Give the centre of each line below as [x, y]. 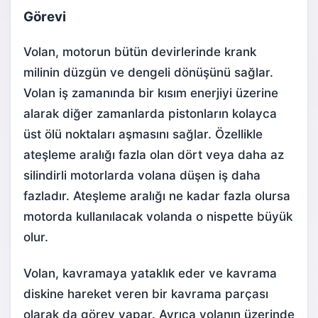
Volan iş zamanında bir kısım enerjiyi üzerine [151, 93]
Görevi [45, 17]
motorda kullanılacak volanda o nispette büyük [158, 217]
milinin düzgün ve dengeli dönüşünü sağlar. [148, 73]
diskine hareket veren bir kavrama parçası [146, 294]
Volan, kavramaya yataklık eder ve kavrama [150, 274]
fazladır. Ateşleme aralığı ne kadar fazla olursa [157, 196]
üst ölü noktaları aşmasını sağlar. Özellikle [143, 135]
